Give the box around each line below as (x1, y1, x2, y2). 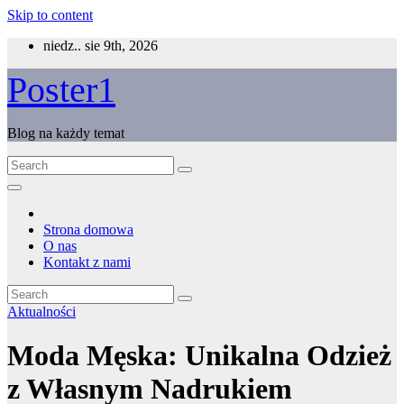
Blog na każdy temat (7, 125, 124, 141)
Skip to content (7, 7, 93, 23)
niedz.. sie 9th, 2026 (43, 38, 158, 53)
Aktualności (7, 304, 76, 319)
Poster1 (7, 69, 115, 110)
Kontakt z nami (43, 254, 131, 270)
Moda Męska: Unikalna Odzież (7, 339, 391, 372)
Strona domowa (43, 222, 133, 237)
